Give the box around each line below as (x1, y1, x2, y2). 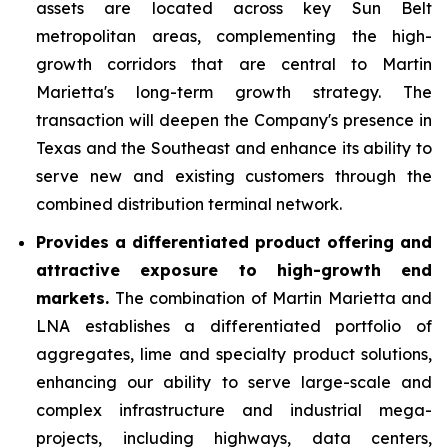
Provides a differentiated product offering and (36, 232, 432, 253)
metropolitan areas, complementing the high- (36, 25, 432, 46)
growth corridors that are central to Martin (36, 53, 432, 74)
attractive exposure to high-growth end (36, 260, 432, 281)
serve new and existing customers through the (36, 165, 432, 186)
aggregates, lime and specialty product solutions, (36, 344, 432, 365)
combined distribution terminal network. (36, 193, 342, 214)
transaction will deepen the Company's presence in (36, 109, 432, 130)
